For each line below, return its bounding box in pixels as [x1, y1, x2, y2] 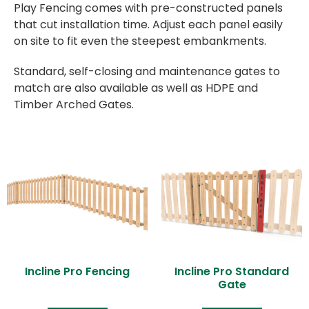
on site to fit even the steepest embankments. [14, 33, 266, 50]
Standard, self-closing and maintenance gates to [14, 63, 280, 80]
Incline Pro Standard [175, 263, 289, 279]
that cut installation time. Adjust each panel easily [14, 17, 283, 33]
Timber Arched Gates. [14, 97, 134, 113]
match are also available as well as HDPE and [14, 80, 258, 97]
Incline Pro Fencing [25, 263, 130, 279]
